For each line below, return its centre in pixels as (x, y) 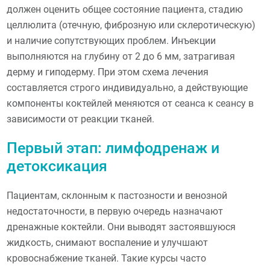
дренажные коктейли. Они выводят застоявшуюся (121, 227)
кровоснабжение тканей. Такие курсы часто (107, 258)
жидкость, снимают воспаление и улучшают (108, 243)
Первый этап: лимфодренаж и (113, 148)
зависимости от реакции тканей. (81, 119)
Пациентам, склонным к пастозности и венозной (117, 196)
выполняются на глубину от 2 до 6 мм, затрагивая (121, 56)
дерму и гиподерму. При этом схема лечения (108, 72)
